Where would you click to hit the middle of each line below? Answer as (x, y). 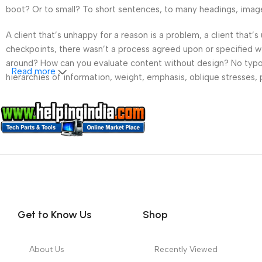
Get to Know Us (54, 214)
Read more (35, 72)
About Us (47, 249)
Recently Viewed (186, 249)
